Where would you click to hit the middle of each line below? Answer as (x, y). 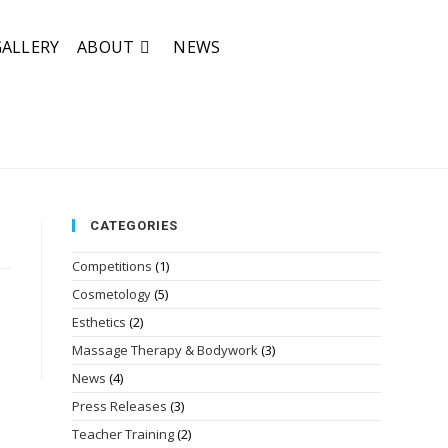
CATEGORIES (134, 225)
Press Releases (120, 406)
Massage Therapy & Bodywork (165, 350)
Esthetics (99, 322)
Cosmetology (112, 294)
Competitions (112, 266)
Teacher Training (123, 434)
